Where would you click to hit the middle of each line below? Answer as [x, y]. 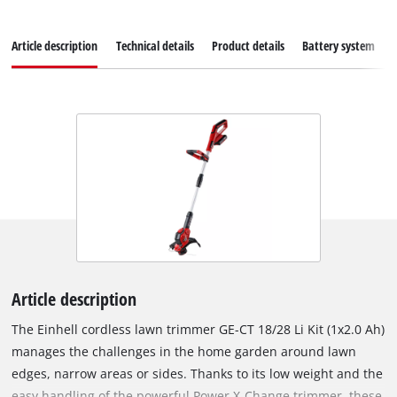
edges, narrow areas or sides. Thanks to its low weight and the [198, 373]
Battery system [338, 45]
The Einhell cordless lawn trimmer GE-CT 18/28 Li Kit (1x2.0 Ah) [198, 329]
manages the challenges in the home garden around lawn [184, 351]
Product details [248, 45]
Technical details [155, 45]
